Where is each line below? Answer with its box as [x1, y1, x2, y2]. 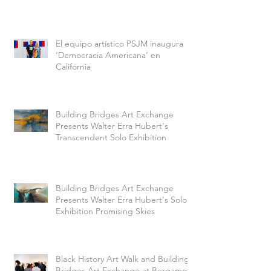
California [56, 60, 91, 72]
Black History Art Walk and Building [56, 253, 189, 264]
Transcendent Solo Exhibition [56, 131, 166, 143]
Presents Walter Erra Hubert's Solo [56, 194, 187, 205]
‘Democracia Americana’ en [56, 49, 160, 60]
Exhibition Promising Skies [56, 205, 155, 217]
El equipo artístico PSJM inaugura [56, 38, 183, 49]
